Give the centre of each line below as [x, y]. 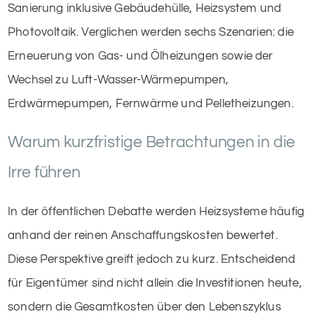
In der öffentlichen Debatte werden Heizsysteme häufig [156, 211]
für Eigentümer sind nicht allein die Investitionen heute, [155, 283]
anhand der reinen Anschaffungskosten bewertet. [143, 235]
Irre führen [44, 172]
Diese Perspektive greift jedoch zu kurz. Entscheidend [152, 259]
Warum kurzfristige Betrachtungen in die [152, 142]
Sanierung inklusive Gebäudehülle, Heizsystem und [145, 8]
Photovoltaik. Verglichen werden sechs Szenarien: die [151, 32]
